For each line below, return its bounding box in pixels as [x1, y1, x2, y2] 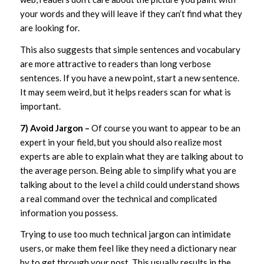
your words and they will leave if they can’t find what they [19, 8, 242, 19]
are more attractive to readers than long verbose [19, 58, 211, 69]
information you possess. [19, 207, 118, 218]
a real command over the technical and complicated [19, 193, 217, 204]
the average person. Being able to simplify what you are [19, 164, 236, 176]
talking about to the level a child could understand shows [19, 179, 240, 190]
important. [19, 100, 61, 111]
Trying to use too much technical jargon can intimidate [19, 229, 231, 240]
